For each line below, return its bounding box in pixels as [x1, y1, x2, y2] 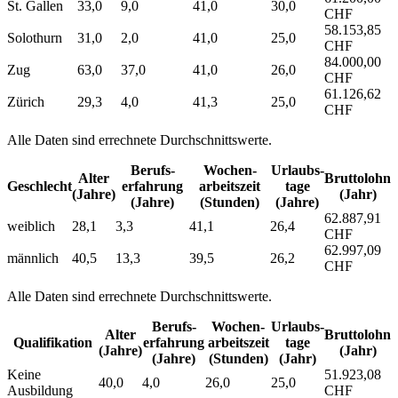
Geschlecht [7, 178, 72, 194]
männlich [7, 250, 59, 266]
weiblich [7, 218, 55, 234]
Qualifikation [13, 334, 92, 350]
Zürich [7, 93, 44, 109]
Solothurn [7, 29, 62, 45]
